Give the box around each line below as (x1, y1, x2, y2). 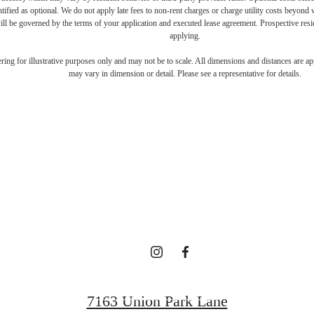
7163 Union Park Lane (86, 292, 228, 310)
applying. (170, 30, 200, 41)
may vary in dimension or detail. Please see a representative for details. (69, 68, 301, 78)
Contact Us (122, 268, 192, 286)
